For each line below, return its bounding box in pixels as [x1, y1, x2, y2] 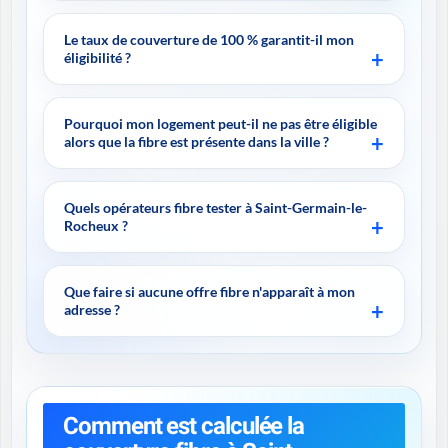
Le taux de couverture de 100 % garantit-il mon [64, 31, 354, 48]
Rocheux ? [64, 217, 128, 234]
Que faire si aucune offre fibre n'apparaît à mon [64, 283, 355, 300]
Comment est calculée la [63, 412, 305, 440]
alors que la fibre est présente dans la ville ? [64, 133, 329, 150]
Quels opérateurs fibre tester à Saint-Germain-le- [64, 199, 367, 216]
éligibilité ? [64, 49, 131, 66]
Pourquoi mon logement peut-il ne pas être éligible [64, 115, 377, 132]
